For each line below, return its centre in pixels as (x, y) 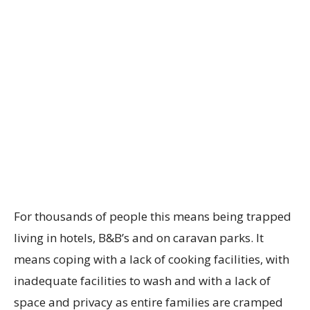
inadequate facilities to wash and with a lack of (142, 281)
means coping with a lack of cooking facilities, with (152, 259)
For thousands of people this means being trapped (153, 217)
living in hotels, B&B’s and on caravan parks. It (139, 238)
